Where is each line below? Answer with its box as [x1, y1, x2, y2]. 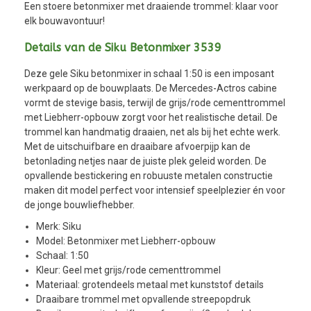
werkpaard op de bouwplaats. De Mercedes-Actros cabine [24, 83, 277, 94]
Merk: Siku [36, 221, 81, 233]
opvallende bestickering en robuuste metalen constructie [24, 170, 273, 182]
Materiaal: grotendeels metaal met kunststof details [36, 279, 264, 291]
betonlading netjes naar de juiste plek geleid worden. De [24, 155, 267, 167]
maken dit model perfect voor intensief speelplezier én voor [24, 185, 285, 196]
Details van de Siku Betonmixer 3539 [24, 41, 221, 55]
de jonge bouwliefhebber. [24, 199, 135, 211]
